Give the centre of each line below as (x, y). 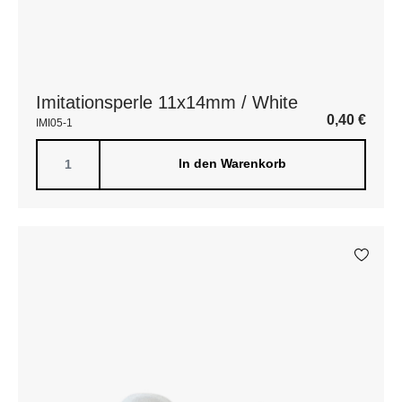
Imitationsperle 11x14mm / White (167, 102)
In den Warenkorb (232, 163)
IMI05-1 (54, 123)
